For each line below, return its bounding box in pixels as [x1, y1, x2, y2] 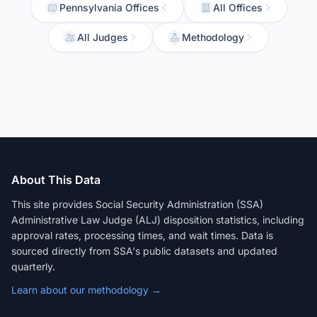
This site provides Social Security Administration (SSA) [11, 198, 263, 210]
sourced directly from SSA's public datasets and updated [11, 245, 277, 257]
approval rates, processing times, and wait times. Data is [11, 229, 273, 241]
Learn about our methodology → [11, 284, 161, 296]
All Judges [77, 31, 128, 43]
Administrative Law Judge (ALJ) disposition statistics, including [11, 214, 304, 226]
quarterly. [11, 260, 55, 272]
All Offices [212, 1, 263, 13]
